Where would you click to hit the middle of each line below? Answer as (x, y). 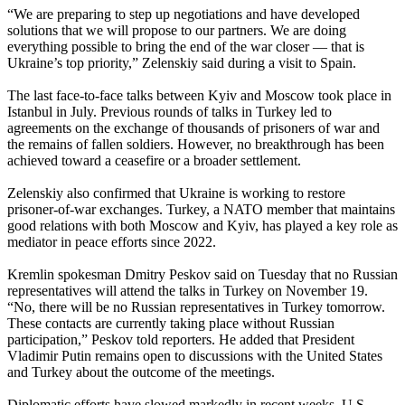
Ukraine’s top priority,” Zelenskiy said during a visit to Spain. (182, 63)
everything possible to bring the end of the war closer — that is (186, 47)
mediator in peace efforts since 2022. (112, 242)
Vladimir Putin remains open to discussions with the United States (195, 356)
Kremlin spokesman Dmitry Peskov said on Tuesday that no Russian (202, 275)
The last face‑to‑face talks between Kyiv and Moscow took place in (199, 96)
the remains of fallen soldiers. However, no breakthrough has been (196, 145)
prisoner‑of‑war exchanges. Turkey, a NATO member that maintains (201, 210)
